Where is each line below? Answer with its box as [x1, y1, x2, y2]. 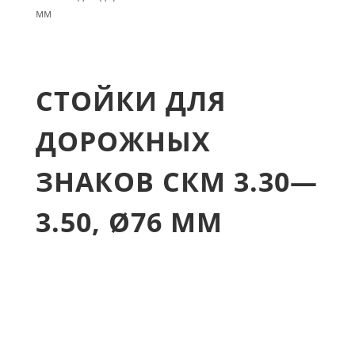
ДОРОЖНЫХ [35, 123, 211, 160]
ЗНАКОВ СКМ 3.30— [35, 163, 318, 200]
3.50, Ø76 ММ [35, 204, 223, 241]
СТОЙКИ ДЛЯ [35, 82, 227, 120]
